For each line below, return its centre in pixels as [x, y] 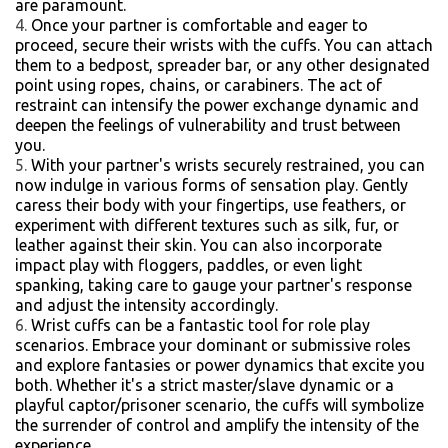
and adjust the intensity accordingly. [146, 305]
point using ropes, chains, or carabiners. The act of [198, 85]
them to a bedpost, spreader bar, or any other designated [222, 65]
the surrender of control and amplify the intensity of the [217, 425]
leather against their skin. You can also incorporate [198, 245]
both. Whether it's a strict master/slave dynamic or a [204, 385]
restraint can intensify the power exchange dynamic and [217, 105]
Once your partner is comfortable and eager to [199, 25]
